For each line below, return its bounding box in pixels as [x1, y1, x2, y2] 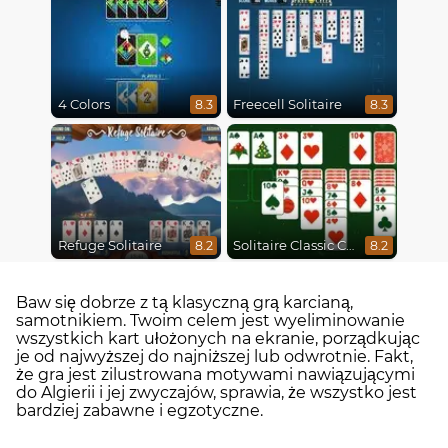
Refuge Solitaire [57, 237, 162, 254]
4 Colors [57, 96, 110, 113]
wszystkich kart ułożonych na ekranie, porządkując [16, 328, 420, 348]
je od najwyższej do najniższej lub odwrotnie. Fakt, [16, 346, 413, 366]
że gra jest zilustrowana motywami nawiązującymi [16, 364, 415, 384]
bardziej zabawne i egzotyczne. [16, 400, 263, 420]
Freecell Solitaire [232, 96, 342, 113]
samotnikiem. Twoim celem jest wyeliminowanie [16, 310, 405, 330]
